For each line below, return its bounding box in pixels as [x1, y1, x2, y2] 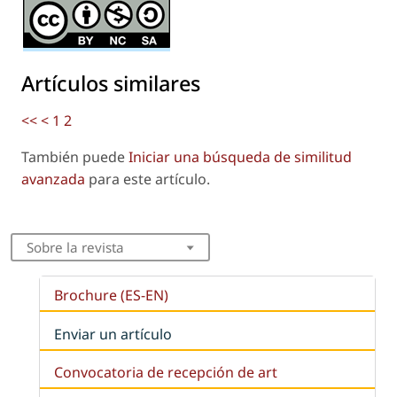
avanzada [21, 169, 85, 190]
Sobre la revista [26, 238, 124, 257]
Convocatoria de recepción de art [54, 362, 277, 382]
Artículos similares [21, 69, 200, 98]
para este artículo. [85, 169, 210, 190]
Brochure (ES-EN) [54, 285, 168, 306]
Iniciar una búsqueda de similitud [128, 147, 352, 167]
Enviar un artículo [54, 323, 172, 344]
